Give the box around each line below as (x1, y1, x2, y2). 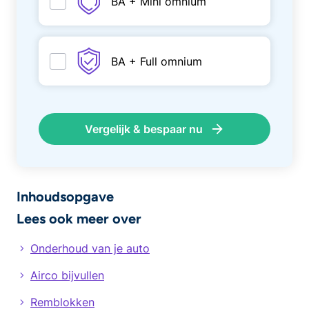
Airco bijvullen (30, 268, 104, 282)
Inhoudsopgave (17, 188, 114, 205)
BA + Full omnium (111, 54, 202, 68)
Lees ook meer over (17, 210, 141, 227)
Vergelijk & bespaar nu (84, 122, 203, 136)
